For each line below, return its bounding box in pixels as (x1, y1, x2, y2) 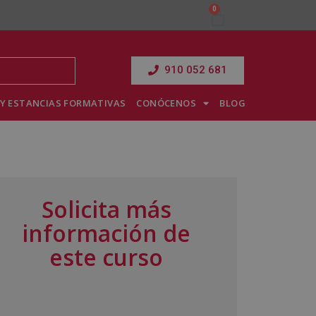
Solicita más (41, 194, 171, 224)
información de (22, 218, 191, 248)
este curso (49, 242, 164, 272)
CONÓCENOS (136, 97, 196, 110)
